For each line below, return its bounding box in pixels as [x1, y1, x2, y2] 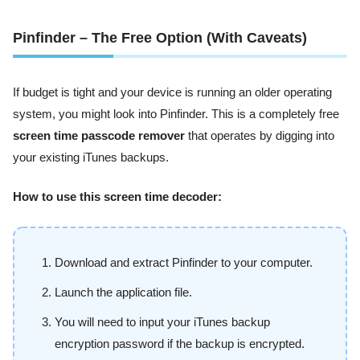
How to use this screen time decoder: [13, 190, 222, 204]
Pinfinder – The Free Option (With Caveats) [13, 29, 307, 46]
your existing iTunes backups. [13, 150, 169, 164]
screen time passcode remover [13, 129, 185, 142]
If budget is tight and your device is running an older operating [13, 85, 332, 99]
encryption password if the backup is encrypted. [55, 337, 305, 350]
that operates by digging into [185, 129, 334, 142]
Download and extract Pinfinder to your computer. [55, 256, 313, 269]
